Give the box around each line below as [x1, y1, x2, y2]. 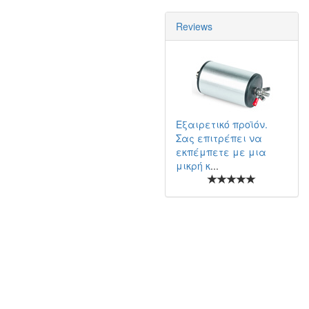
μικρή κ [176, 159, 210, 172]
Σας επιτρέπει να [176, 131, 262, 145]
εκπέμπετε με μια [176, 145, 266, 159]
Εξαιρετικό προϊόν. [176, 117, 268, 131]
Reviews [176, 19, 212, 33]
